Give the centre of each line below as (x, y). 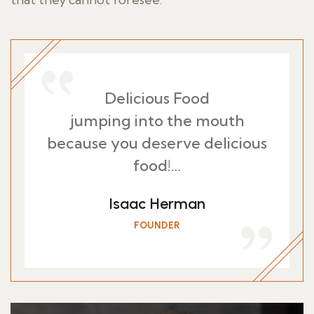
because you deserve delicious (157, 143)
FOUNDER (157, 225)
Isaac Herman (157, 204)
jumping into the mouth (157, 121)
